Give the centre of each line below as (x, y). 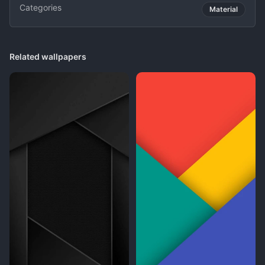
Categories (41, 7)
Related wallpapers (48, 56)
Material (224, 9)
